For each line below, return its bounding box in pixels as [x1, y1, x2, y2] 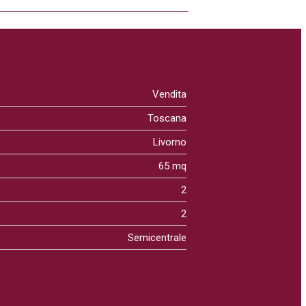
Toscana [147, 112, 186, 124]
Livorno [152, 136, 186, 148]
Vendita [152, 88, 186, 100]
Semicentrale [127, 232, 186, 244]
